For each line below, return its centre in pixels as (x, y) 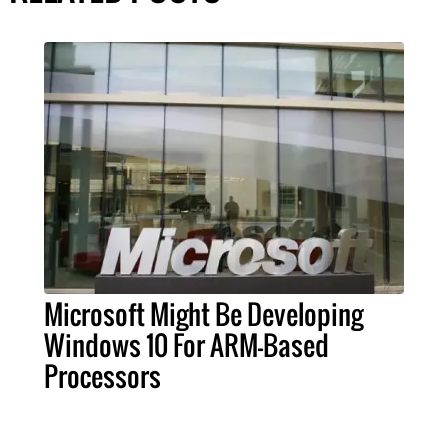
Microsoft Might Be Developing (203, 314)
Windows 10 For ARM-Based (186, 345)
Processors (102, 376)
